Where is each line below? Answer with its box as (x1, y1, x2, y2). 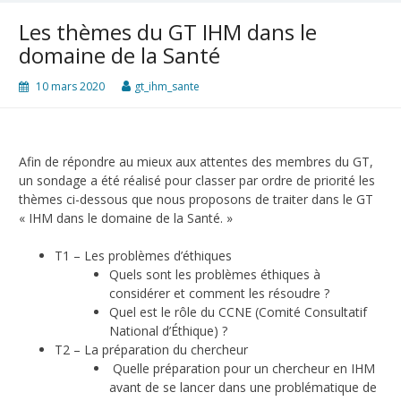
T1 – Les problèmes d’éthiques (55, 247, 235, 265)
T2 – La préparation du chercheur (55, 341, 252, 359)
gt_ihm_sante (134, 79, 200, 95)
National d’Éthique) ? (109, 322, 231, 340)
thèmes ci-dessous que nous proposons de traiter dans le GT (19, 191, 373, 209)
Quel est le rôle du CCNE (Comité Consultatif (109, 303, 367, 321)
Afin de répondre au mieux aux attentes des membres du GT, (19, 153, 373, 171)
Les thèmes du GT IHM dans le (19, 17, 317, 47)
